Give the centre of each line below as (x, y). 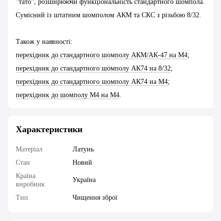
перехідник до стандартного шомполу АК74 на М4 (92, 82)
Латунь (83, 149)
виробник (30, 184)
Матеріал (29, 149)
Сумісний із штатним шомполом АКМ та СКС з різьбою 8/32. (109, 15)
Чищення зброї (95, 198)
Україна (84, 180)
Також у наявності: (44, 42)
